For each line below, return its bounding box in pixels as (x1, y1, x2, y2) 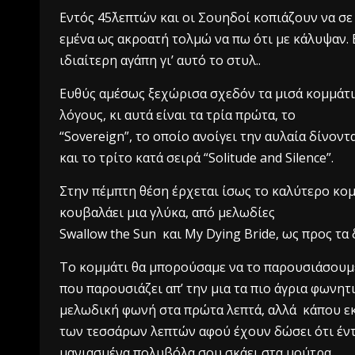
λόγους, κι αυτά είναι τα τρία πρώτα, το (59, 106, 299, 124)
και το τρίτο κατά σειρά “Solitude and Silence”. (59, 149, 334, 166)
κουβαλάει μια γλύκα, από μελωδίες (59, 204, 275, 221)
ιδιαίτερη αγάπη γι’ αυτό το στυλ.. (59, 52, 261, 69)
